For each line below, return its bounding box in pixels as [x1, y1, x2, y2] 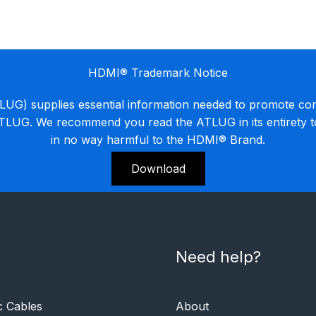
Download [130, 161, 186, 176]
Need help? [176, 247, 261, 266]
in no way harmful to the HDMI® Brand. [51, 132, 265, 147]
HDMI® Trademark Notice [88, 65, 228, 80]
